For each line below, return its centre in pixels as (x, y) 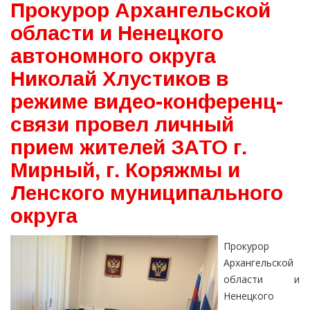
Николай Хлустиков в (119, 79)
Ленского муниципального (147, 193)
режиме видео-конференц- (147, 102)
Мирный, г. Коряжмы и (125, 170)
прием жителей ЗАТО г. (129, 147)
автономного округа (113, 56)
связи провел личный (122, 125)
